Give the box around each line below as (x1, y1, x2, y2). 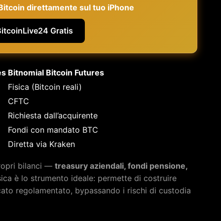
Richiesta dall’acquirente (8, 110, 98, 120)
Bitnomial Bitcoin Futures (8, 67, 104, 77)
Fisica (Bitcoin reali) (8, 81, 82, 92)
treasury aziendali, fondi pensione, (55, 160, 187, 171)
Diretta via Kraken (8, 139, 75, 149)
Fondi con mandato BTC (8, 124, 98, 135)
